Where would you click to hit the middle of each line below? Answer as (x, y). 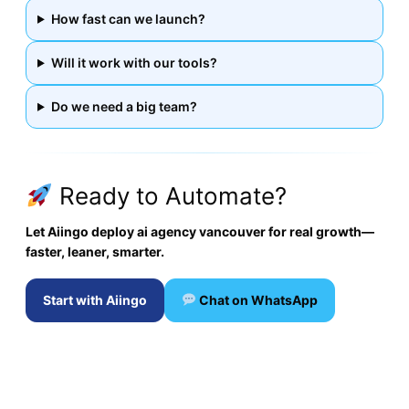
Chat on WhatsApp (257, 299)
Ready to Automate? (169, 195)
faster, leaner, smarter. (95, 251)
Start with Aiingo (95, 299)
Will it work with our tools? (134, 62)
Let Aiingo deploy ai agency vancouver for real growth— (200, 231)
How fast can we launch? (128, 18)
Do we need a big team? (124, 106)
